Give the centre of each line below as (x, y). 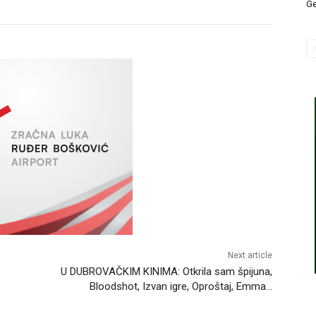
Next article (250, 255)
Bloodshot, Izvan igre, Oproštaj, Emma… (181, 286)
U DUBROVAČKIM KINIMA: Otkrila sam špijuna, (166, 271)
